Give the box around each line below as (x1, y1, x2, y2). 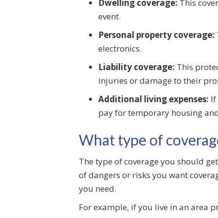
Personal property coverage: (98, 29, 215, 40)
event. (98, 11, 121, 22)
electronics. (98, 43, 142, 54)
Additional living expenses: (98, 93, 209, 105)
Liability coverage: (98, 61, 175, 73)
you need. (79, 183, 116, 194)
